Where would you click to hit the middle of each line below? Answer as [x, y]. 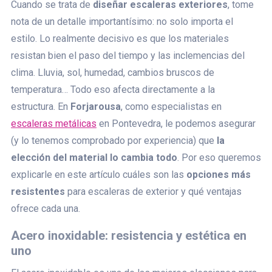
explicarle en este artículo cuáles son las [99, 174]
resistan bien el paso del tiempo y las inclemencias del [128, 55]
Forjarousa [96, 106]
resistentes [38, 191]
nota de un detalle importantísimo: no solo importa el [122, 21]
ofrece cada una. [46, 208]
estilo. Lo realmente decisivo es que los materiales [120, 38]
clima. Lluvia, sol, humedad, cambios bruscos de [113, 72]
